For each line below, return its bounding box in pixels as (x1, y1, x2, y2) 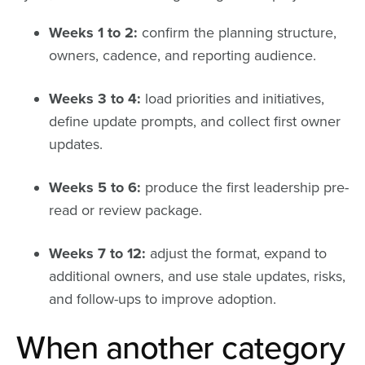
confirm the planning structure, (138, 23, 336, 42)
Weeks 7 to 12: (49, 244, 146, 262)
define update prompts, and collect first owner (49, 112, 341, 130)
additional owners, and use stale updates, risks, (49, 266, 345, 285)
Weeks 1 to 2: (49, 23, 138, 42)
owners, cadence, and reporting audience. (49, 46, 316, 64)
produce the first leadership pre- (141, 178, 349, 196)
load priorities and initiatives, (141, 89, 324, 108)
